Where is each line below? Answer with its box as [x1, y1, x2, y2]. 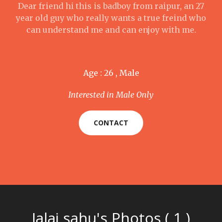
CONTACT [94, 118, 128, 127]
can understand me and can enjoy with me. [26, 25, 196, 35]
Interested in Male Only [68, 90, 154, 100]
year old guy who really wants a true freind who [16, 13, 206, 23]
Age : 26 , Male [83, 68, 139, 78]
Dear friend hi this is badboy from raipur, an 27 [18, 1, 204, 11]
